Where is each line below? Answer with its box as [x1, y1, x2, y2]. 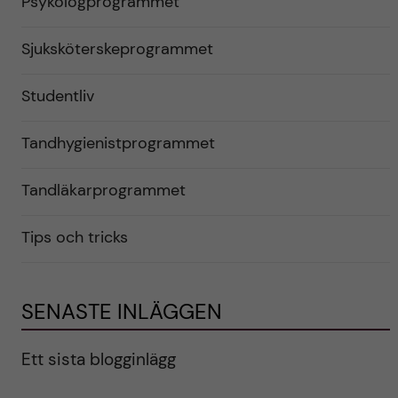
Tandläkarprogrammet [20, 179, 186, 202]
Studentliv [20, 85, 94, 107]
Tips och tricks [20, 227, 128, 249]
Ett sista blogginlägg [20, 348, 176, 371]
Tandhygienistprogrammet [20, 132, 215, 155]
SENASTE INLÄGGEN [20, 298, 222, 326]
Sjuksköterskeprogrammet [20, 38, 213, 60]
